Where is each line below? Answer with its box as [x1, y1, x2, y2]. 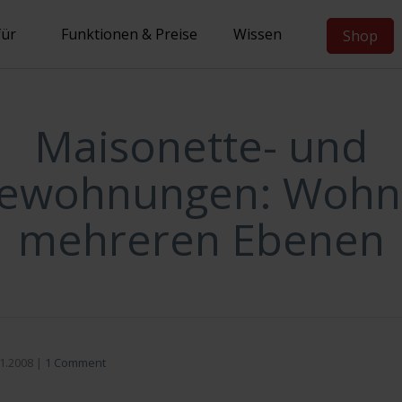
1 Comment [45, 354, 106, 371]
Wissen [233, 24, 282, 44]
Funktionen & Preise [61, 24, 197, 44]
